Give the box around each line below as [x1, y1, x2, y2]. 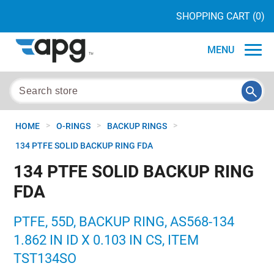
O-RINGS [56, 121, 91, 131]
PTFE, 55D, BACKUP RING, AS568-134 [13, 214, 235, 229]
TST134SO [13, 251, 77, 266]
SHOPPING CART [176, 10, 250, 22]
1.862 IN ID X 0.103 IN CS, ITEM [13, 232, 199, 248]
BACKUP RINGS [107, 121, 167, 131]
